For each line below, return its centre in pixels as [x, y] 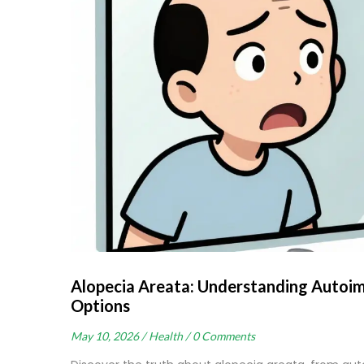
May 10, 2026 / [108, 336]
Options [100, 306]
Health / [169, 336]
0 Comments [224, 336]
